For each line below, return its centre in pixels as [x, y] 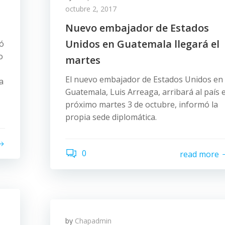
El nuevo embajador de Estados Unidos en [144, 79]
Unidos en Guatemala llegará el [142, 44]
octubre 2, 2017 [91, 9]
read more [199, 154]
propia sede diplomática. [112, 117]
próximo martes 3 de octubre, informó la [142, 104]
